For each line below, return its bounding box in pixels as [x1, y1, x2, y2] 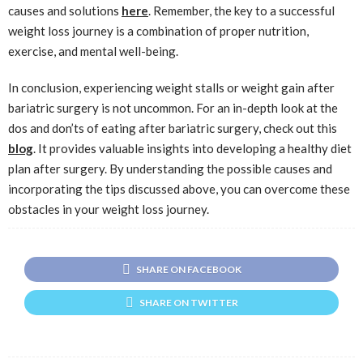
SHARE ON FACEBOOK [135, 263, 241, 275]
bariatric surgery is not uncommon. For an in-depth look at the [8, 100, 338, 115]
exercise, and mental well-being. [8, 43, 178, 58]
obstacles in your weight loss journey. [8, 201, 209, 216]
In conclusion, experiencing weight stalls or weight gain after [8, 79, 335, 95]
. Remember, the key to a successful [148, 2, 335, 18]
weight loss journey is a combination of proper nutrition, [8, 23, 309, 38]
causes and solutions [8, 2, 122, 18]
